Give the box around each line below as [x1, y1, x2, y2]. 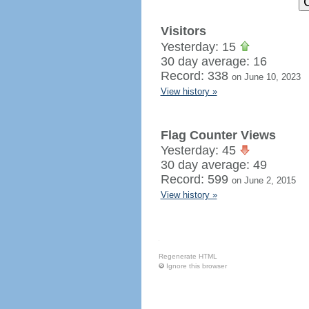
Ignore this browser [166, 262, 227, 270]
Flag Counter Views [160, 128, 276, 142]
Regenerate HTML [158, 252, 217, 260]
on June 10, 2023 [231, 72, 301, 82]
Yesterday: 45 [160, 143, 239, 157]
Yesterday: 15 [160, 40, 239, 54]
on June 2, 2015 [231, 175, 296, 186]
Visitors [160, 24, 206, 38]
